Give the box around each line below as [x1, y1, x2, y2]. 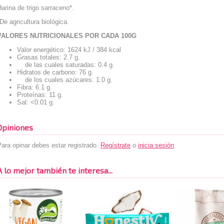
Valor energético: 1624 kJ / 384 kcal [17, 46, 123, 53]
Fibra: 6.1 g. [17, 83, 52, 91]
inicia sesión [138, 141, 174, 149]
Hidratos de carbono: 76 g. [17, 68, 93, 76]
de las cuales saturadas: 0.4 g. [17, 61, 114, 68]
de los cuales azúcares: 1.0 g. [17, 76, 112, 83]
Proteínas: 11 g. [17, 91, 63, 98]
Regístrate [100, 141, 130, 149]
